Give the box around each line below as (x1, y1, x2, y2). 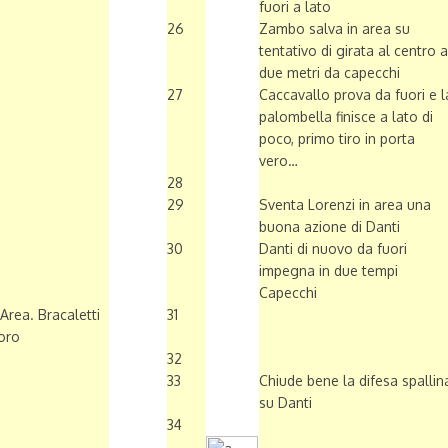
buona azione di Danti (259, 218, 400, 236)
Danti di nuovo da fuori (259, 240, 407, 258)
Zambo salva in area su (259, 20, 410, 38)
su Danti (259, 394, 312, 412)
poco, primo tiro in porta (259, 130, 415, 148)
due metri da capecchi (259, 64, 400, 82)
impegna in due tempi (259, 262, 398, 280)
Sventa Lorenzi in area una (259, 196, 431, 214)
